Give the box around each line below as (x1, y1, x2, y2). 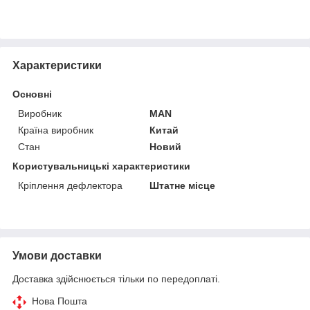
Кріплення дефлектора (18, 179, 122, 191)
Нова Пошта (32, 295, 87, 307)
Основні (12, 88, 52, 100)
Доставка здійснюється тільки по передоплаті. (12, 273, 220, 284)
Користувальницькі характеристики (12, 160, 190, 172)
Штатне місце (149, 179, 216, 191)
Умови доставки (12, 249, 102, 262)
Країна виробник (18, 124, 93, 136)
